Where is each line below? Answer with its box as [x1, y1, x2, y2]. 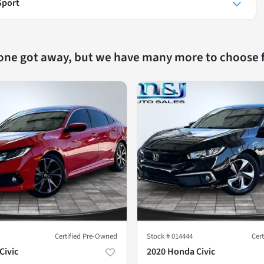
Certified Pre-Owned [55, 230, 117, 242]
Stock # [147, 230, 171, 242]
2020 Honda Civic [147, 245, 215, 258]
